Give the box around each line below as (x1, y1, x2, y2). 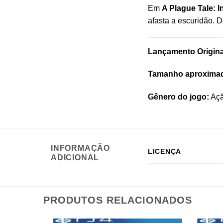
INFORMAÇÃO (51, 144, 111, 153)
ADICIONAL (51, 153, 100, 162)
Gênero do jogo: (148, 93, 209, 102)
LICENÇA (148, 147, 182, 156)
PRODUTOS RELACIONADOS (43, 195, 192, 206)
